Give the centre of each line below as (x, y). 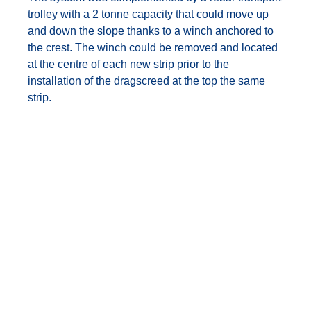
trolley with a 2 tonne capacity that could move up (148, 15)
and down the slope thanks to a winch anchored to (151, 31)
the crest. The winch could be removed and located (153, 48)
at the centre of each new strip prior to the (128, 65)
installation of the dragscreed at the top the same (146, 81)
